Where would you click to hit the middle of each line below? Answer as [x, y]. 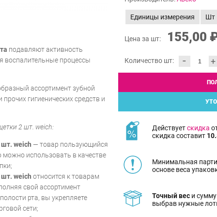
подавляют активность [45, 49]
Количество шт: [149, 61]
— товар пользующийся [70, 144]
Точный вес [171, 195]
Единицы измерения [163, 17]
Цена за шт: [143, 39]
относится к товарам [65, 176]
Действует [170, 128]
